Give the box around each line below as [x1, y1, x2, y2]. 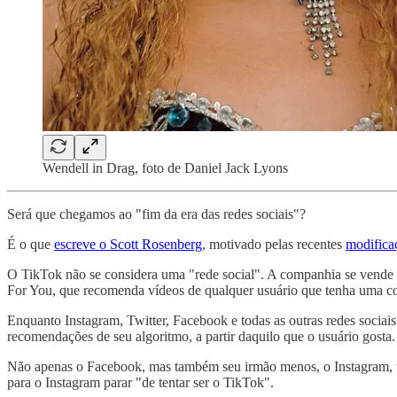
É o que [7, 236, 54, 252]
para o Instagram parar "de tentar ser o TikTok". [7, 374, 274, 390]
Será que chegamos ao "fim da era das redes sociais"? [7, 206, 306, 222]
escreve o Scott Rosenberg [54, 236, 202, 252]
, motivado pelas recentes [202, 236, 346, 252]
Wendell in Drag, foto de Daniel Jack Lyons [43, 160, 288, 175]
